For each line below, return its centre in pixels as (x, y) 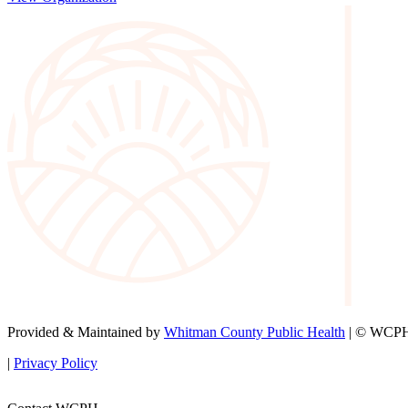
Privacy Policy (56, 363)
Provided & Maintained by (86, 332)
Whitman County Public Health (255, 332)
